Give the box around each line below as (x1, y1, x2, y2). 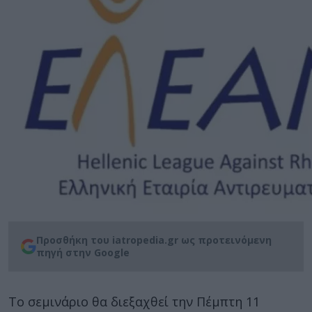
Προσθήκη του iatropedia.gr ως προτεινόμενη (36, 233, 272, 247)
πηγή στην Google (36, 246, 130, 259)
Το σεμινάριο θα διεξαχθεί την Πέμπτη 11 (8, 293, 260, 310)
